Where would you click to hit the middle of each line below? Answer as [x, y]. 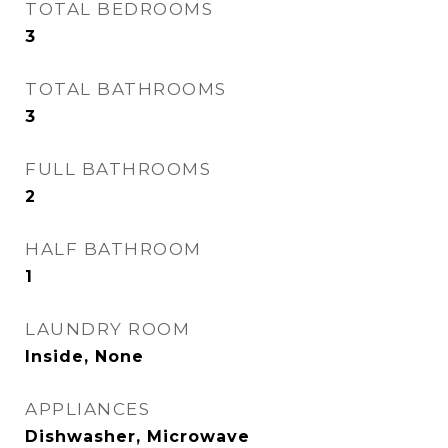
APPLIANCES [87, 409]
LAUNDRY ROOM [107, 329]
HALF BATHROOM [113, 249]
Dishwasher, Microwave [137, 436]
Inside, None [84, 356]
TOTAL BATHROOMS [126, 89]
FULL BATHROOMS [118, 169]
